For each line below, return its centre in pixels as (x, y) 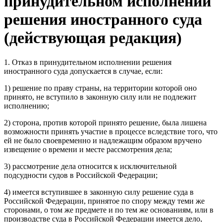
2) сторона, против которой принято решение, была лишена (105, 122)
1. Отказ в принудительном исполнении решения (88, 62)
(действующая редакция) (93, 38)
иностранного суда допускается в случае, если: (83, 71)
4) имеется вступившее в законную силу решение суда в (99, 192)
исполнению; (27, 106)
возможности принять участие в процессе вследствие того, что (111, 131)
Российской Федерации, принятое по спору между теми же (104, 201)
